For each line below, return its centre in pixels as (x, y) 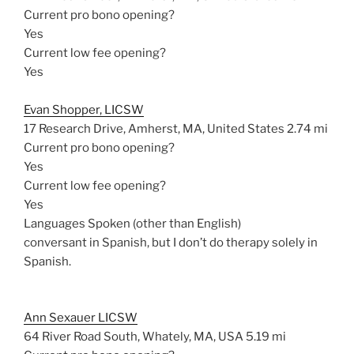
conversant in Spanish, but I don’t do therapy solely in (171, 243)
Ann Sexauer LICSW (81, 317)
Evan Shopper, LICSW (84, 110)
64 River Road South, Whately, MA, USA (134, 336)
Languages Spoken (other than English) (132, 224)
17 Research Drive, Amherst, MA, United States (154, 129)
